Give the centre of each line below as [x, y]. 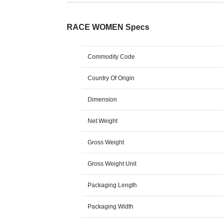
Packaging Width [111, 207]
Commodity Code [111, 57]
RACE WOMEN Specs [108, 27]
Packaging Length [112, 185]
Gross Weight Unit [112, 164]
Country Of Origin [111, 78]
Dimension [103, 100]
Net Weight [103, 121]
